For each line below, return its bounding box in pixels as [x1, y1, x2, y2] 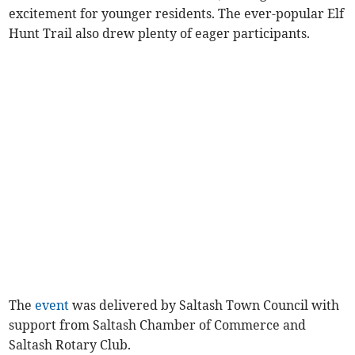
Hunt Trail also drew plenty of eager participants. [9, 25, 311, 41]
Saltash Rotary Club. [9, 336, 132, 353]
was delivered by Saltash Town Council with [69, 296, 340, 313]
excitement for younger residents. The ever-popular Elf [9, 5, 345, 21]
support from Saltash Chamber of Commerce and [9, 316, 307, 333]
